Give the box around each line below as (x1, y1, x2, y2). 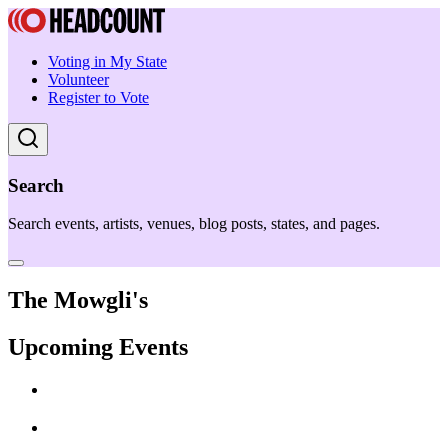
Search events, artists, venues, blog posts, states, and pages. (8, 215, 380, 233)
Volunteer (48, 71, 109, 88)
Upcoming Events (8, 334, 188, 361)
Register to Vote (48, 89, 149, 106)
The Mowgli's (8, 287, 148, 314)
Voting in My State (48, 53, 167, 70)
